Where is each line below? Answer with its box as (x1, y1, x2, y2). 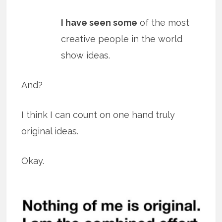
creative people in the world (61, 34, 183, 45)
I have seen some (61, 17, 138, 28)
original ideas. (21, 126, 79, 137)
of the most (137, 17, 190, 28)
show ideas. (61, 50, 111, 61)
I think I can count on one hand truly (21, 110, 175, 120)
